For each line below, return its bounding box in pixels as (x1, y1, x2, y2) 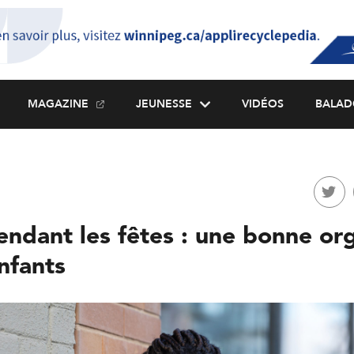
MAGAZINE (27, 96, 88, 111)
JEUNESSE (135, 96, 192, 111)
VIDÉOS (241, 96, 284, 111)
